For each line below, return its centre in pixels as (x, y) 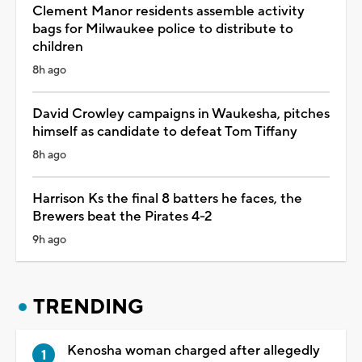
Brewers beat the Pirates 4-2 (122, 216)
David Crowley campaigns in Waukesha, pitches (181, 114)
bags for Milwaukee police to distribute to (163, 29)
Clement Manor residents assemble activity (168, 11)
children (58, 46)
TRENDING (88, 307)
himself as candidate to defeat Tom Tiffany (165, 131)
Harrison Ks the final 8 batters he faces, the (167, 198)
